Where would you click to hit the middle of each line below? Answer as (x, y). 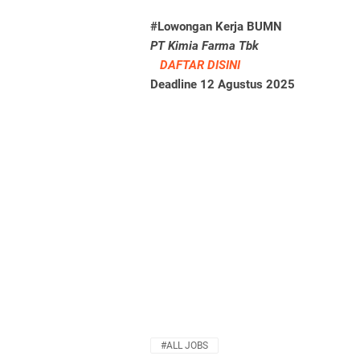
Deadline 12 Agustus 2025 (223, 84)
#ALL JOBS (184, 346)
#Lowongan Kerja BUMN (216, 27)
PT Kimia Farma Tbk (205, 46)
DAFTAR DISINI (200, 65)
